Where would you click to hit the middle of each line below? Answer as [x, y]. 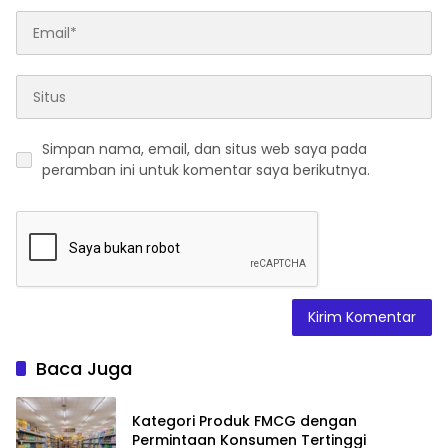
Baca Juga [84, 369]
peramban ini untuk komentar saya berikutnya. [206, 170]
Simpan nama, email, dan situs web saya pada [204, 149]
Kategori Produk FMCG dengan [244, 421]
